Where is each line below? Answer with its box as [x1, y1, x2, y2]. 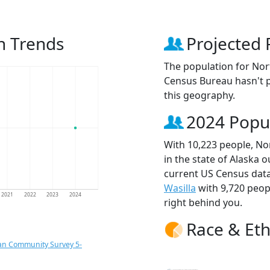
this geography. [164, 89, 235, 102]
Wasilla [164, 181, 196, 195]
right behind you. [164, 196, 242, 210]
